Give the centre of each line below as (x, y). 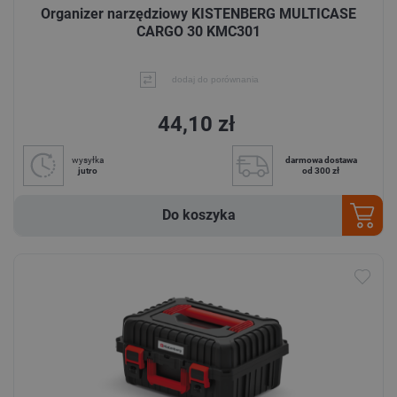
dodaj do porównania (215, 80)
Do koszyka (198, 215)
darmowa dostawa (321, 160)
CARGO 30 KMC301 (198, 31)
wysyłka (88, 160)
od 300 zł (321, 171)
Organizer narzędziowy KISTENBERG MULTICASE (198, 13)
